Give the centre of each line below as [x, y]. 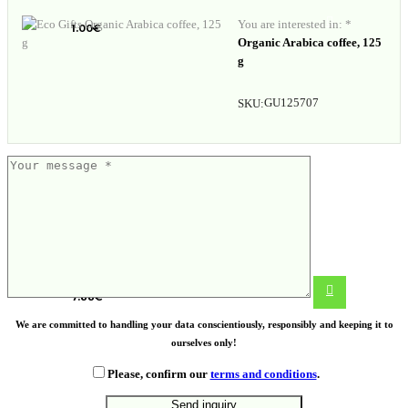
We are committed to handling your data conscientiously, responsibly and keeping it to [204, 325]
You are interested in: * [295, 25]
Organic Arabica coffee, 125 [310, 43]
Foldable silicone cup [142, 244]
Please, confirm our [158, 374]
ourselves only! [204, 343]
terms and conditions [263, 374]
